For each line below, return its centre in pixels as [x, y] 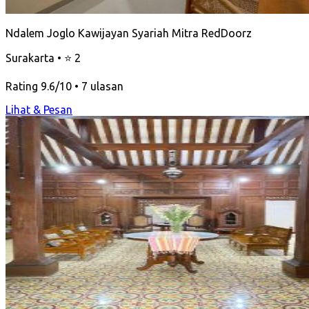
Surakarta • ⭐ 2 [43, 58]
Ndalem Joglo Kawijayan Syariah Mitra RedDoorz [129, 33]
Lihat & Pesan [39, 109]
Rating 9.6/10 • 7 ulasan [64, 86]
